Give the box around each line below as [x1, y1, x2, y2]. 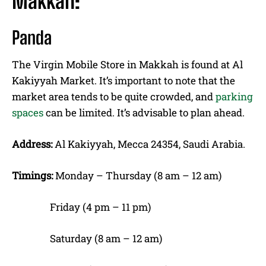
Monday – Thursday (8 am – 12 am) [53, 168, 221, 182]
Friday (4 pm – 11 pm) [12, 199, 151, 214]
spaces [12, 105, 43, 119]
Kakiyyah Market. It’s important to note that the [12, 73, 235, 87]
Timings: [12, 168, 53, 182]
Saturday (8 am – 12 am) [12, 231, 162, 245]
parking [216, 89, 253, 103]
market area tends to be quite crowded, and [12, 89, 216, 103]
